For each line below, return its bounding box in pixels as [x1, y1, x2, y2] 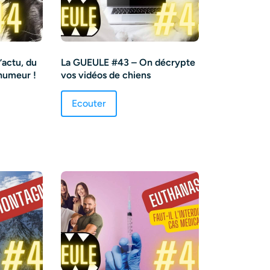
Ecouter [71, 97, 106, 109]
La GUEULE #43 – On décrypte [60, 56, 195, 68]
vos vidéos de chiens [60, 69, 151, 81]
